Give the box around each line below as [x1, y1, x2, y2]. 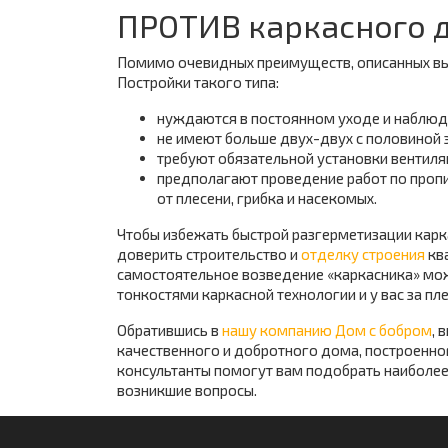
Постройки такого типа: [117, 73, 279, 91]
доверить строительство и [117, 245, 301, 263]
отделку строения [301, 245, 425, 263]
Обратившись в [117, 321, 222, 339]
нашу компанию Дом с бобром [222, 321, 432, 339]
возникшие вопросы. [117, 381, 257, 399]
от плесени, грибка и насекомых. [157, 189, 377, 207]
